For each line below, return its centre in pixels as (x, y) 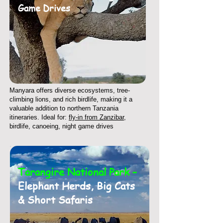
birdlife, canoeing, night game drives (61, 126)
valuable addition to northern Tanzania (64, 108)
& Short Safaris (55, 200)
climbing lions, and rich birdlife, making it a (71, 99)
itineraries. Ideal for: (39, 117)
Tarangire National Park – (77, 172)
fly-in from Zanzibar (96, 117)
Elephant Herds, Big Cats (76, 186)
